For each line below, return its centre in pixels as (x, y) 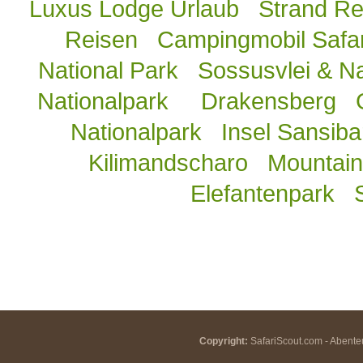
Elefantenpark (263, 194)
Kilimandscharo (169, 163)
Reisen (101, 40)
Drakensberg (268, 101)
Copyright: (224, 341)
